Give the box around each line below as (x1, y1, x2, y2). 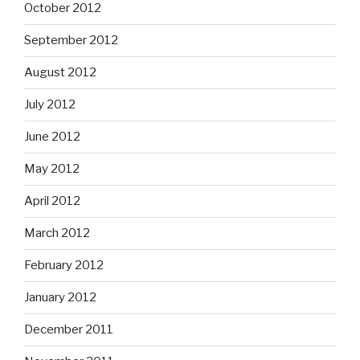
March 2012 (24, 226, 90, 241)
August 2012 (24, 65, 96, 80)
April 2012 (24, 194, 80, 209)
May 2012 (24, 162, 80, 177)
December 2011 (24, 322, 113, 337)
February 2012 (24, 258, 104, 273)
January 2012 (24, 290, 96, 305)
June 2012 (24, 129, 80, 145)
